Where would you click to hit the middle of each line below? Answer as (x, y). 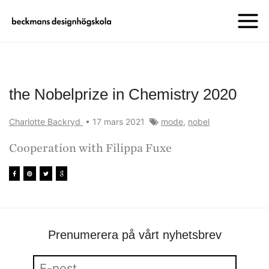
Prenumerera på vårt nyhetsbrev (134, 234)
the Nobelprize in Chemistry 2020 (123, 94)
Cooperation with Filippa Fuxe (90, 148)
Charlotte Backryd (46, 122)
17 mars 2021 (120, 122)
